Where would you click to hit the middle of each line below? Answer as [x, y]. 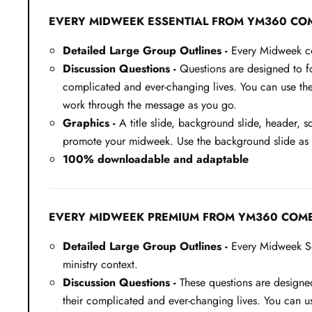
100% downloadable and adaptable [156, 159]
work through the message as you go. [150, 104]
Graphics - [89, 123]
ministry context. [100, 264]
